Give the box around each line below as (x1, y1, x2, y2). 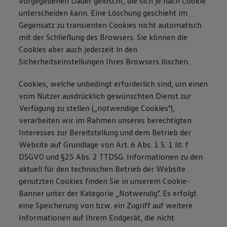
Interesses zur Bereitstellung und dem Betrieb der (19, 127, 192, 137)
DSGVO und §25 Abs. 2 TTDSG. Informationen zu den (19, 152, 203, 162)
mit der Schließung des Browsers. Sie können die (19, 32, 188, 42)
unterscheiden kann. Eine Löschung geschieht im (19, 8, 188, 18)
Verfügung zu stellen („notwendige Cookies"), (19, 103, 175, 113)
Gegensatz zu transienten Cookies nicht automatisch (19, 20, 202, 30)
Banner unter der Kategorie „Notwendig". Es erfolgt (19, 188, 197, 198)
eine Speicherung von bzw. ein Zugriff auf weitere (19, 200, 193, 210)
